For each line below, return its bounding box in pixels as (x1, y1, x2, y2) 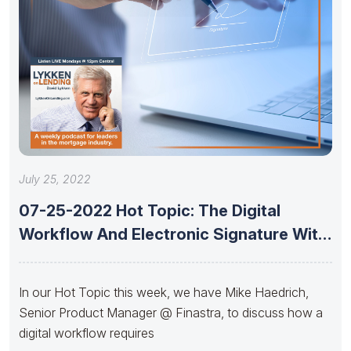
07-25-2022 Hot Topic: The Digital (19, 201, 280, 220)
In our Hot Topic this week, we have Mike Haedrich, (19, 284, 309, 300)
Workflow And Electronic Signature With (19, 224, 327, 244)
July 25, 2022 (19, 172, 91, 186)
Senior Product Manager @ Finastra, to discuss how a (19, 304, 323, 320)
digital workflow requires (19, 324, 154, 341)
